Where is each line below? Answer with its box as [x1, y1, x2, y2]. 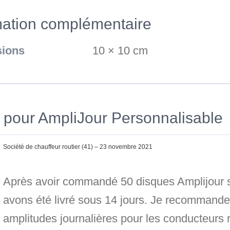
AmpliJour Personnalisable [38, 109, 223, 126]
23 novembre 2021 [100, 143, 152, 150]
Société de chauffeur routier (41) [3, 143, 94, 150]
